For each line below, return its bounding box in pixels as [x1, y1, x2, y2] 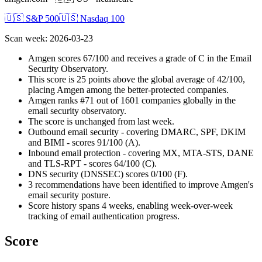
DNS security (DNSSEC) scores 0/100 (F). [28, 168, 188, 179]
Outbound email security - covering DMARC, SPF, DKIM [28, 126, 246, 137]
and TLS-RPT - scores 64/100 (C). [28, 158, 157, 168]
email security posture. [28, 189, 111, 200]
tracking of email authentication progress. [28, 211, 180, 221]
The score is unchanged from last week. [28, 116, 174, 126]
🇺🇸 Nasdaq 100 [59, 13, 125, 23]
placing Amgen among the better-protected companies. [28, 84, 229, 95]
